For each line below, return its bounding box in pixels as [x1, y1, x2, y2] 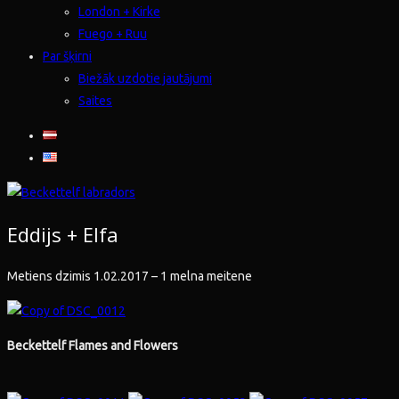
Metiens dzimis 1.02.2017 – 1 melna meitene [7, 268, 252, 283]
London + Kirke [78, 4, 160, 19]
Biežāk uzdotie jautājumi [78, 71, 212, 85]
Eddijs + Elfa [7, 221, 118, 248]
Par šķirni [43, 49, 92, 63]
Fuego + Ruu [78, 27, 147, 41]
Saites [78, 94, 112, 108]
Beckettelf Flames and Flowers [7, 338, 178, 353]
